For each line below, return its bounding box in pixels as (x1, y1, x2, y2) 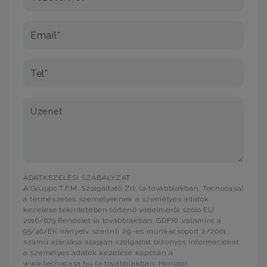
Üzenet (30, 106, 63, 116)
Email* (30, 29, 61, 41)
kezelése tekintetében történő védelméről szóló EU (23, 206, 215, 214)
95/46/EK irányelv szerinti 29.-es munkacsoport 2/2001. (23, 227, 228, 235)
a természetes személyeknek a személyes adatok (23, 195, 209, 203)
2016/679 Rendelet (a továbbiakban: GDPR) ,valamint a (23, 216, 222, 225)
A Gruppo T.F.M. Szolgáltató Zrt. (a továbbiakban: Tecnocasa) (23, 184, 244, 193)
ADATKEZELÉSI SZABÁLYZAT (23, 173, 131, 182)
